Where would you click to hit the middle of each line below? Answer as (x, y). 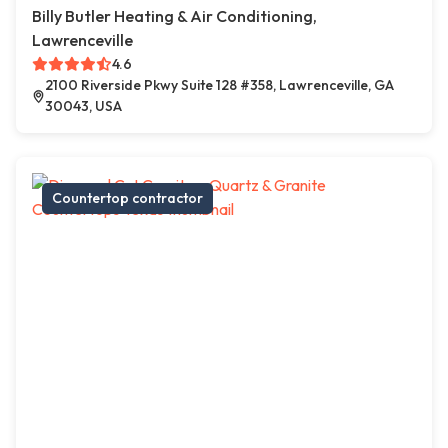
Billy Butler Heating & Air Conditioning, (174, 16)
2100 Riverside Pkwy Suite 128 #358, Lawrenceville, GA (219, 85)
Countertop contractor (127, 198)
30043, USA (83, 106)
